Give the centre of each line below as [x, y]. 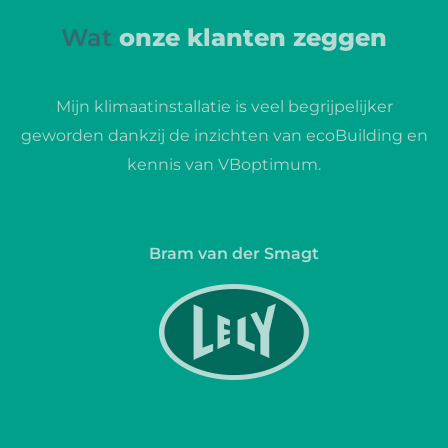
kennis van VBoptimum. [224, 165]
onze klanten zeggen [249, 38]
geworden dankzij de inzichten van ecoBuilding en [224, 136]
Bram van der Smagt [234, 254]
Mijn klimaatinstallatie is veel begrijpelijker [224, 107]
